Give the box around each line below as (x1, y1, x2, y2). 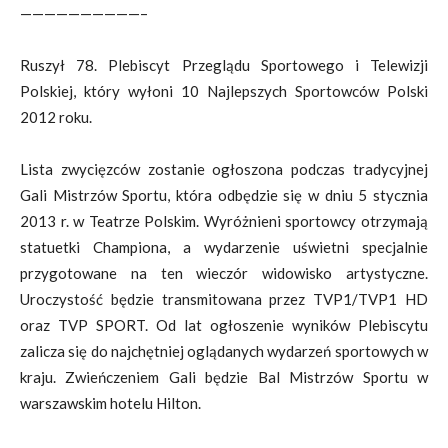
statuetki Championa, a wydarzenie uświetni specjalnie (20, 238, 428, 256)
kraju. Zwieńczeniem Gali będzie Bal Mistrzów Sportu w (20, 368, 428, 386)
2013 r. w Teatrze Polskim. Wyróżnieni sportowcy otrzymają (20, 212, 428, 230)
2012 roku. (20, 108, 92, 126)
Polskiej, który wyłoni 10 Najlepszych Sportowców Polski (20, 82, 428, 100)
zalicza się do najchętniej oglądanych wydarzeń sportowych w (20, 342, 428, 360)
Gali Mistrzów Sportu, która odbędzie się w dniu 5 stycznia (20, 186, 428, 204)
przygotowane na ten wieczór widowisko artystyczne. (20, 264, 428, 282)
